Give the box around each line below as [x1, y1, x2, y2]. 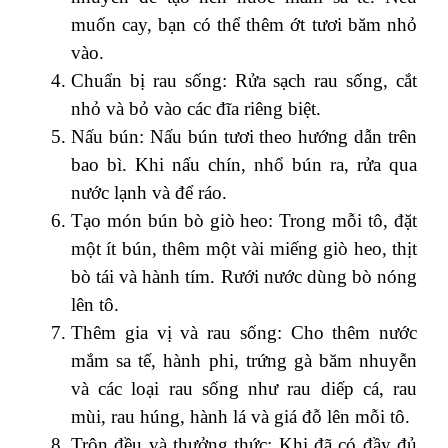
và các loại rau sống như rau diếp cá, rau [71, 377, 417, 399]
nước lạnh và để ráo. [71, 181, 227, 203]
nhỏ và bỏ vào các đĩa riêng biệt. [71, 97, 321, 119]
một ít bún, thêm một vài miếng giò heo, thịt [71, 237, 417, 259]
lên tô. [71, 293, 119, 315]
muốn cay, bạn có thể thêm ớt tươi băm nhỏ [71, 13, 417, 35]
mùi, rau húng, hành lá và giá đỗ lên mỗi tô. [71, 405, 410, 427]
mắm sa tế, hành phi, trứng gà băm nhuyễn [71, 349, 417, 371]
